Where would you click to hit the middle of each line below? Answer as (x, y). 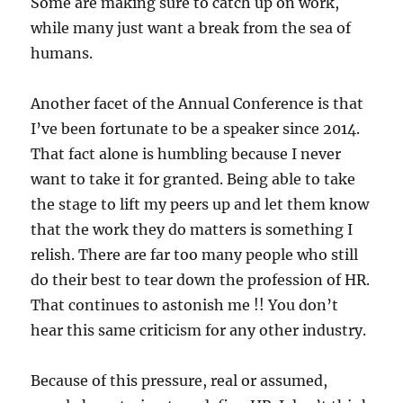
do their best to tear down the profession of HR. (201, 279)
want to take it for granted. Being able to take (193, 179)
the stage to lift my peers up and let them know (200, 204)
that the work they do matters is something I (192, 229)
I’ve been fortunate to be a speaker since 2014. (196, 128)
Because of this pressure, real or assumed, (179, 380)
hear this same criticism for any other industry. (199, 330)
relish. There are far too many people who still (195, 254)
